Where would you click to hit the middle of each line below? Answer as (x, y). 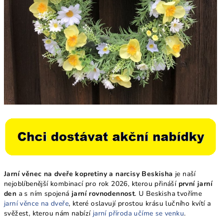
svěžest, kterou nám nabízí (48, 214)
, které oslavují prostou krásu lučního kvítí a (140, 204)
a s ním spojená (44, 194)
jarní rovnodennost (103, 194)
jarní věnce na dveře (37, 204)
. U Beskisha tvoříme (168, 194)
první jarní (196, 184)
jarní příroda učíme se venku (138, 214)
